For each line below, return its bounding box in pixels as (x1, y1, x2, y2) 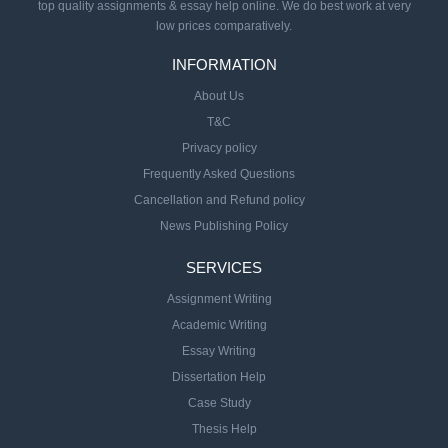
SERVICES (186, 259, 262, 277)
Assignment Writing (166, 292, 272, 307)
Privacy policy (181, 141, 257, 156)
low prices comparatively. (156, 19, 292, 34)
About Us (194, 89, 244, 104)
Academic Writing (171, 318, 267, 333)
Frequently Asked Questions (143, 167, 295, 182)
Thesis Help (191, 422, 257, 437)
